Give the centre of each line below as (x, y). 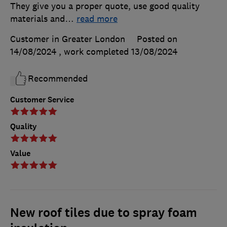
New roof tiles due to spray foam (104, 213)
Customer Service (42, 100)
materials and (37, 19)
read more (97, 19)
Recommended (58, 79)
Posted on (157, 39)
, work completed (95, 52)
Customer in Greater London (68, 39)
